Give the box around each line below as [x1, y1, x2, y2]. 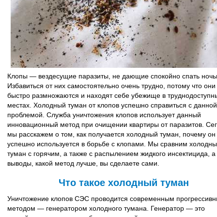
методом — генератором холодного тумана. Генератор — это [7, 204, 205, 212]
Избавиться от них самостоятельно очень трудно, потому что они [7, 82, 216, 90]
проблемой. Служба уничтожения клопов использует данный [7, 111, 201, 119]
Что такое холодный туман [58, 177, 189, 188]
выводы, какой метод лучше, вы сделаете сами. [7, 159, 159, 167]
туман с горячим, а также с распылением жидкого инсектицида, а [7, 150, 216, 157]
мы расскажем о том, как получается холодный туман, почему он [7, 130, 216, 138]
